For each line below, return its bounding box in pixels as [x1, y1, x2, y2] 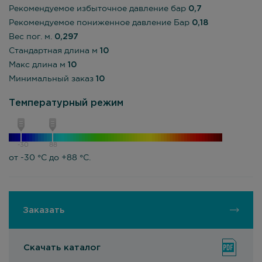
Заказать [23, 206, 64, 214]
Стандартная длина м [9, 47, 100, 54]
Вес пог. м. [9, 33, 54, 40]
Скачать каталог [23, 243, 101, 251]
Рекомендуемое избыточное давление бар [9, 5, 188, 12]
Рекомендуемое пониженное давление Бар [9, 19, 192, 26]
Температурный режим [9, 99, 123, 108]
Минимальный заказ [9, 75, 96, 82]
